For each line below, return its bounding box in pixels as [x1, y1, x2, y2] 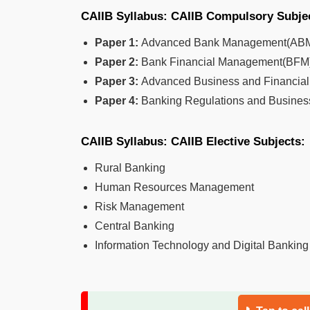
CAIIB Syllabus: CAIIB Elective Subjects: [81, 134, 305, 148]
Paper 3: [95, 75, 141, 87]
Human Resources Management [95, 181, 254, 193]
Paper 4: [95, 94, 141, 107]
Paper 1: [95, 36, 141, 48]
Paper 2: [95, 55, 141, 68]
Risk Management [95, 200, 184, 212]
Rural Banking [95, 161, 165, 174]
